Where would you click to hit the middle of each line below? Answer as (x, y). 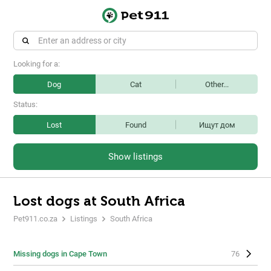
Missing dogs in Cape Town (60, 254)
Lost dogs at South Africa (99, 201)
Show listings (135, 157)
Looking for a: (37, 64)
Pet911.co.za (35, 219)
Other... (217, 84)
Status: (25, 104)
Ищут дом (217, 125)
